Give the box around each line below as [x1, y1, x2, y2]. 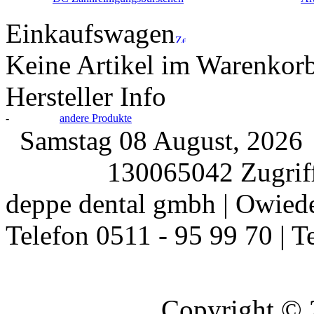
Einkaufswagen [6, 18, 175, 48]
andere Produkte [60, 112, 132, 124]
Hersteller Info [6, 81, 166, 111]
